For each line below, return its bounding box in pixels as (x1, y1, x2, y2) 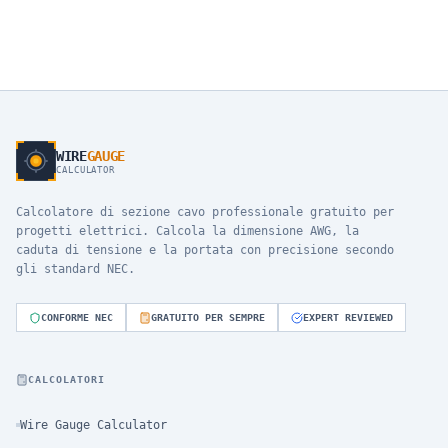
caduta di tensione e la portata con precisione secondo (16, 243, 394, 257)
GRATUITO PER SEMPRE (151, 312, 265, 323)
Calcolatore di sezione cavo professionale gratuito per (16, 205, 394, 219)
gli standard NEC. (16, 262, 135, 276)
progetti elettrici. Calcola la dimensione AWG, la (16, 224, 359, 238)
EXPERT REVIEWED (303, 312, 393, 323)
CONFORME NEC (41, 312, 113, 323)
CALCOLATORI (28, 374, 105, 385)
